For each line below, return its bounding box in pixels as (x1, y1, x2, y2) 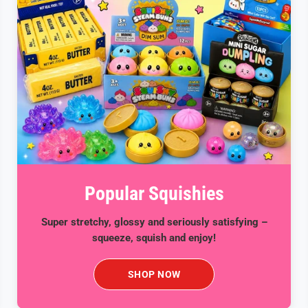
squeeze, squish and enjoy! (92, 231, 216, 244)
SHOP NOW (127, 268, 181, 280)
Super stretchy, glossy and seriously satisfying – (41, 215, 267, 228)
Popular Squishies (84, 181, 224, 205)
